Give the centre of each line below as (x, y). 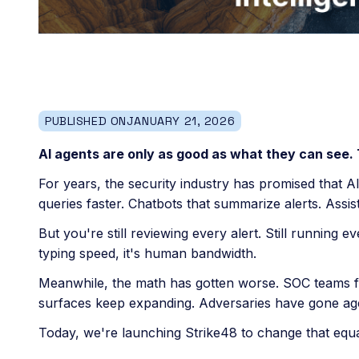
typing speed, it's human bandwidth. (147, 253)
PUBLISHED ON (86, 121)
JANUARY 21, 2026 (181, 121)
